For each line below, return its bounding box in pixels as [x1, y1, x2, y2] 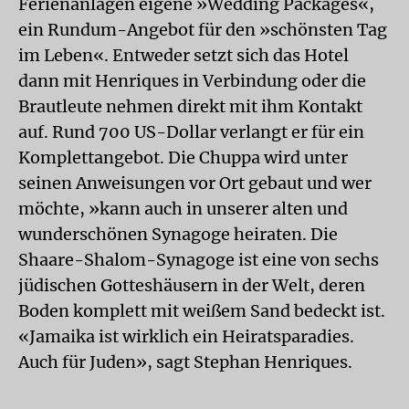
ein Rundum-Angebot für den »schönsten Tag [18, 19, 387, 40]
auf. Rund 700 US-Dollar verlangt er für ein [18, 121, 364, 142]
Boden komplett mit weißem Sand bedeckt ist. [18, 300, 385, 321]
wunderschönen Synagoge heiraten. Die [18, 224, 338, 245]
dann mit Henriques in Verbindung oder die [18, 70, 366, 91]
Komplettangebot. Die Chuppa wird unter [18, 147, 348, 168]
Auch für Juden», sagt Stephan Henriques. [18, 351, 352, 372]
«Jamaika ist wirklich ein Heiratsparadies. [18, 326, 354, 347]
